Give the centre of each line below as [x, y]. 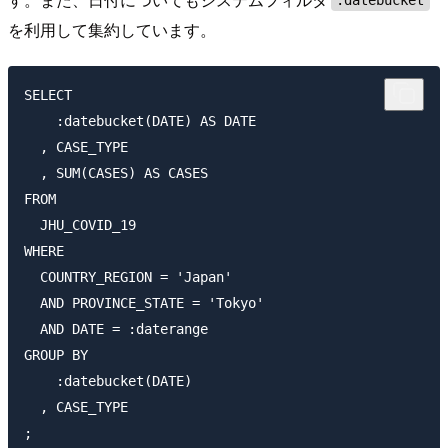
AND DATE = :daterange [116, 328]
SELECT [48, 94]
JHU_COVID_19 [80, 224]
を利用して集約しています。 [112, 30]
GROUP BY [56, 354]
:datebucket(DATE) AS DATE [140, 120]
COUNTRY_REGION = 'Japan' [128, 276]
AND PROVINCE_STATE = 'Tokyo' [144, 302]
